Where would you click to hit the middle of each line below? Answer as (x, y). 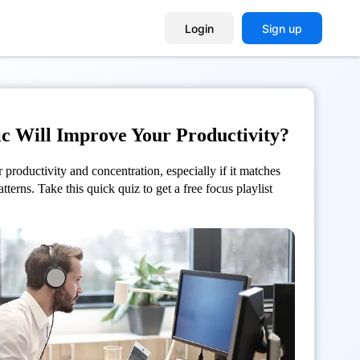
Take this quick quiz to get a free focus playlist (155, 188)
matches (260, 171)
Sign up (282, 28)
